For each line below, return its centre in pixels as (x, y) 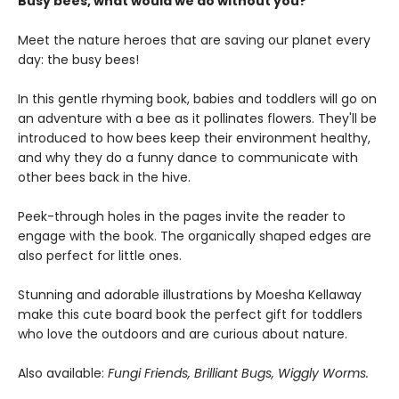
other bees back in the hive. (104, 177)
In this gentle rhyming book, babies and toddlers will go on (197, 99)
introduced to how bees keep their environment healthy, (194, 138)
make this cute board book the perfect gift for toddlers (190, 314)
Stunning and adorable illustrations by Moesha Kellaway (190, 295)
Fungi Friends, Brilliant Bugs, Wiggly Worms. (238, 373)
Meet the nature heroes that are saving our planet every (194, 40)
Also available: (63, 373)
